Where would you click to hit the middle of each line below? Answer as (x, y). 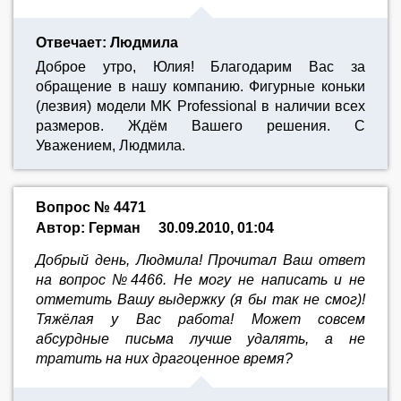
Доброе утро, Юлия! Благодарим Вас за (200, 67)
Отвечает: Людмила (107, 43)
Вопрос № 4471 (91, 207)
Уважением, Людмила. (111, 145)
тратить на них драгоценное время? (164, 358)
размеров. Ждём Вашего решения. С (200, 126)
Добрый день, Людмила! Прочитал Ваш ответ (200, 260)
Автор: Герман (88, 228)
